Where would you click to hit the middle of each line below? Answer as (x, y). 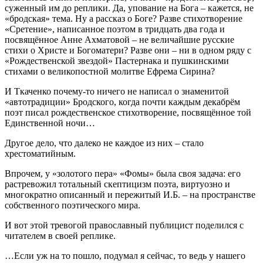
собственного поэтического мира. (73, 205)
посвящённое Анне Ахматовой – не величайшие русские (119, 39)
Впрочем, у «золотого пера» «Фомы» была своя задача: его (123, 173)
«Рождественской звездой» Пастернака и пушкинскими (117, 60)
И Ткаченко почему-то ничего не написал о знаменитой (117, 91)
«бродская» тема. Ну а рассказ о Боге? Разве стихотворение (124, 18)
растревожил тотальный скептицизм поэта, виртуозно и (117, 184)
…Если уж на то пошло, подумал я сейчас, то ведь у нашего (125, 255)
